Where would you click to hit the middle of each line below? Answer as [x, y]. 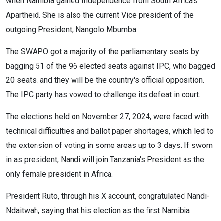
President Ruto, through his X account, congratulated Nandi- [108, 196]
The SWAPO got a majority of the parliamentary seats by [103, 52]
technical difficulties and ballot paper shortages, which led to [110, 131]
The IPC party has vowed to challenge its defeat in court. [103, 95]
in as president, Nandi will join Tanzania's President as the [105, 160]
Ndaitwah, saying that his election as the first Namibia [98, 211]
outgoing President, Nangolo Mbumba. [72, 30]
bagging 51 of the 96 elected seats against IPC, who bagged [110, 66]
